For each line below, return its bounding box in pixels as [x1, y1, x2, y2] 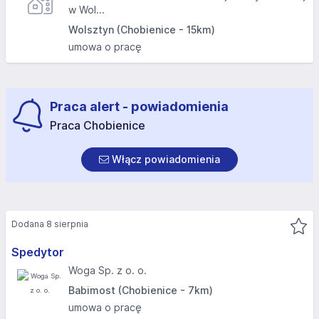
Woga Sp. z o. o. [68, 264, 147, 276]
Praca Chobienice [50, 118, 145, 132]
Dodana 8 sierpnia [11, 219, 88, 229]
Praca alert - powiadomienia [50, 99, 229, 114]
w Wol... [68, 4, 105, 16]
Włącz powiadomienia [109, 153, 220, 165]
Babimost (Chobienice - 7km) [68, 284, 213, 296]
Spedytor [11, 245, 64, 259]
